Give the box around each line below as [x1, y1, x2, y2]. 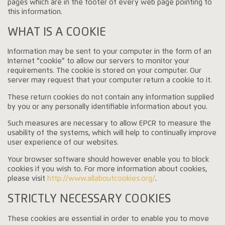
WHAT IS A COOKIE [8, 26, 106, 39]
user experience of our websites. [8, 139, 119, 147]
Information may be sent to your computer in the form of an [8, 48, 212, 56]
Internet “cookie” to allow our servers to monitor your [8, 58, 190, 65]
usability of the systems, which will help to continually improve [8, 130, 217, 137]
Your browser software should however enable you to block [8, 156, 209, 163]
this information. [8, 8, 63, 16]
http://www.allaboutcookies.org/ [47, 175, 156, 182]
